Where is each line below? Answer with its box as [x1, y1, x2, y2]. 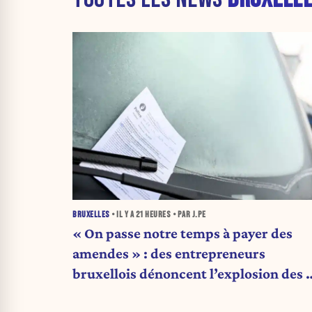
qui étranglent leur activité [72, 286, 241, 302]
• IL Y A [109, 209, 136, 220]
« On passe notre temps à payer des [72, 225, 292, 242]
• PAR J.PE [171, 209, 206, 220]
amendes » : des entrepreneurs [72, 245, 265, 262]
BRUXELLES [72, 209, 110, 220]
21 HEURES [135, 209, 171, 220]
